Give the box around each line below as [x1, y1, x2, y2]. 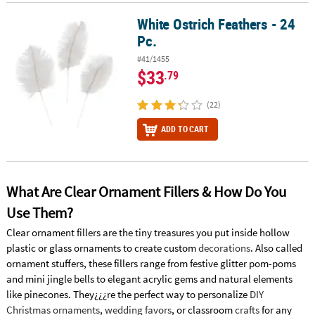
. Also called [250, 240, 302, 255]
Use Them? [6, 203, 73, 222]
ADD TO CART [161, 123, 209, 135]
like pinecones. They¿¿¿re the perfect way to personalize [6, 287, 250, 301]
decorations [198, 240, 250, 255]
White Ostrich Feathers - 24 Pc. [6, 16, 149, 30]
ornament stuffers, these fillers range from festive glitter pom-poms [6, 256, 296, 270]
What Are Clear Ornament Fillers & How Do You [6, 182, 286, 201]
